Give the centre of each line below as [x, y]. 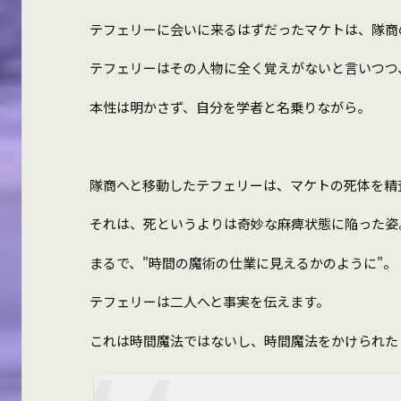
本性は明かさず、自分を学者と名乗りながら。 [230, 107]
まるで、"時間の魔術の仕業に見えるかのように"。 [243, 262]
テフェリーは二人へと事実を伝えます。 [209, 302]
